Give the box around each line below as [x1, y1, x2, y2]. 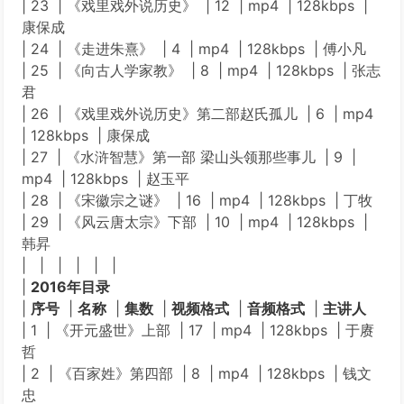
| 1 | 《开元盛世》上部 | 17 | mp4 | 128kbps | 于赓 [22, 321, 374, 339]
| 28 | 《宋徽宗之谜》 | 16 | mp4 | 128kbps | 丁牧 [22, 191, 372, 209]
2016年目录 [31, 278, 110, 296]
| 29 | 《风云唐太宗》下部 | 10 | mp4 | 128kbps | [22, 213, 368, 231]
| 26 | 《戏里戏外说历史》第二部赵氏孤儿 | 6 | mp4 [22, 105, 378, 123]
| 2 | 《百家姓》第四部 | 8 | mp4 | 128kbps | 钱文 [22, 364, 372, 382]
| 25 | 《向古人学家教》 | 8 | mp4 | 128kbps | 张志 [22, 61, 381, 79]
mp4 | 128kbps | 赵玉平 [22, 170, 189, 188]
